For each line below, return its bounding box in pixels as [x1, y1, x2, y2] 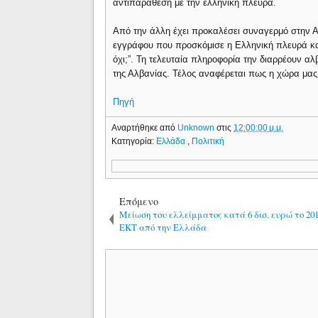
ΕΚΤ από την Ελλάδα [119, 220, 207, 234]
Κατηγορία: [111, 136, 157, 146]
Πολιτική [192, 136, 225, 146]
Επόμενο [119, 194, 159, 208]
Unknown [177, 122, 217, 133]
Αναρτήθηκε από [111, 122, 178, 133]
